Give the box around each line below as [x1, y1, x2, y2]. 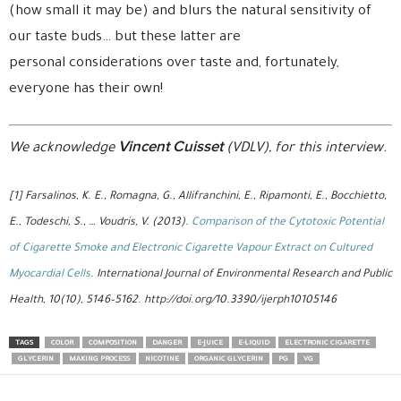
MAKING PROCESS [69, 354, 130, 363]
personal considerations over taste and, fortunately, [9, 56, 339, 72]
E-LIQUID [238, 338, 269, 347]
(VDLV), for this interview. [223, 141, 387, 157]
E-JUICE [197, 338, 223, 347]
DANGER [152, 338, 182, 347]
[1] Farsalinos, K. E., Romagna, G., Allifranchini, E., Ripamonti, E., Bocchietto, [9, 190, 387, 203]
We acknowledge [9, 141, 118, 157]
